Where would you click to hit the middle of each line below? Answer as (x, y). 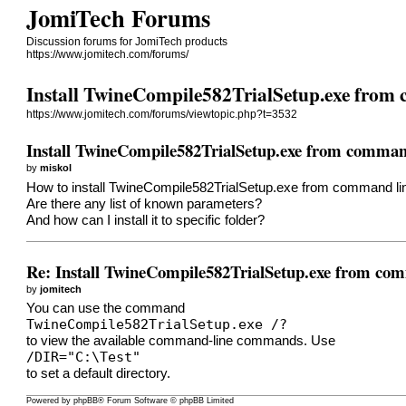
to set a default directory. (99, 374)
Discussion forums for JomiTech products (127, 42)
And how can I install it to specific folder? (146, 220)
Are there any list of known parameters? (145, 203)
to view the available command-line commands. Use (181, 341)
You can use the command (106, 309)
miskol (56, 167)
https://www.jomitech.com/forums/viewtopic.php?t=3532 (162, 115)
